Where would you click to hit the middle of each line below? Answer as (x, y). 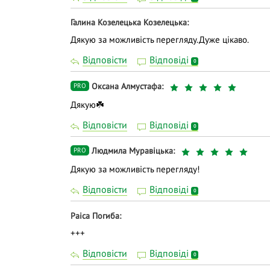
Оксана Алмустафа (127, 86)
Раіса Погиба (95, 215)
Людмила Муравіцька (132, 151)
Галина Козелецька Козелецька (129, 23)
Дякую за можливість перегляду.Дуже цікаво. (160, 40)
